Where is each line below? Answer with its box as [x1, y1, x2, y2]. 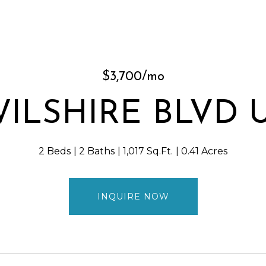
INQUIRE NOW [97, 191, 169, 202]
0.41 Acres [181, 145, 227, 157]
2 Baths [79, 145, 115, 157]
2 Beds [39, 145, 71, 157]
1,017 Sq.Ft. [123, 145, 173, 157]
